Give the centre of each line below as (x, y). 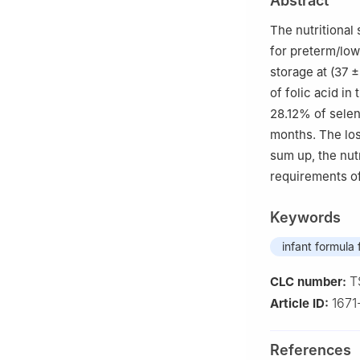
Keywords (305, 217)
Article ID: (301, 303)
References (311, 350)
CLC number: (310, 281)
